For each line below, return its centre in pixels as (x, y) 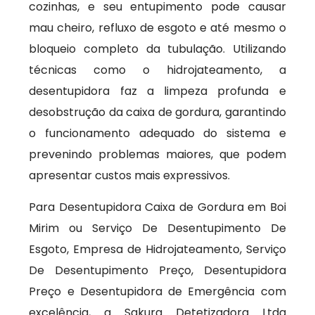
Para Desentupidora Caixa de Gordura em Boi (157, 207)
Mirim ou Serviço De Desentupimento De (157, 228)
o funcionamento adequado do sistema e (157, 133)
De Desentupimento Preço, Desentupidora (157, 270)
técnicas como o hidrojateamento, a (157, 70)
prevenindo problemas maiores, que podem (157, 154)
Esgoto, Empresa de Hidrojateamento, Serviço (157, 249)
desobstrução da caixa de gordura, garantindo (157, 112)
